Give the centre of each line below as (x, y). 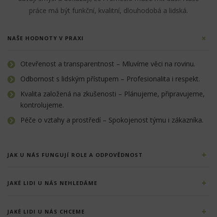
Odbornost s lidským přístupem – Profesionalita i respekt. (110, 79)
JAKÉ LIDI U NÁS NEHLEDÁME (52, 183)
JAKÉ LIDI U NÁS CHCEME (46, 211)
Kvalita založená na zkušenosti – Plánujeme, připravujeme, (113, 94)
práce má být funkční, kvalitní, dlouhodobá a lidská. (108, 10)
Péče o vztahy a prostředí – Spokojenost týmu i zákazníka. (112, 120)
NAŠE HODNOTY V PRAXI (46, 38)
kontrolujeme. (42, 105)
